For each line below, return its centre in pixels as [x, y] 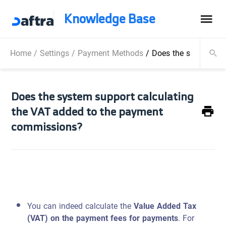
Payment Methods [110, 53]
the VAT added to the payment [87, 111]
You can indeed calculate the [81, 206]
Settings [54, 53]
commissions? [47, 126]
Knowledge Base [109, 19]
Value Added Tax [165, 206]
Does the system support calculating [102, 96]
